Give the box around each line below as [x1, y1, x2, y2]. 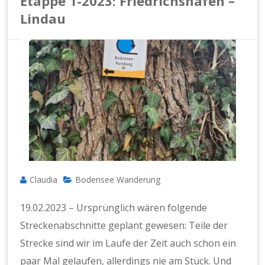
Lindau [20, 9, 66, 27]
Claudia [30, 173, 58, 185]
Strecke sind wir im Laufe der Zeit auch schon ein [20, 236, 237, 250]
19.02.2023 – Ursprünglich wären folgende [20, 201, 208, 214]
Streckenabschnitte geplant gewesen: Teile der [20, 218, 228, 232]
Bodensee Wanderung [75, 173, 161, 185]
